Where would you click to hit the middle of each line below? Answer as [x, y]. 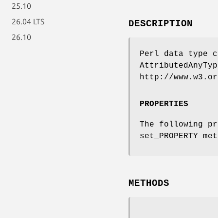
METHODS [149, 183]
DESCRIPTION [161, 24]
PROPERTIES [164, 104]
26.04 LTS [28, 21]
